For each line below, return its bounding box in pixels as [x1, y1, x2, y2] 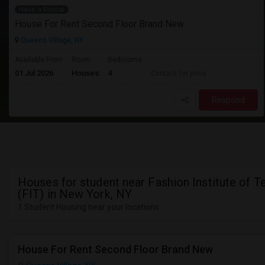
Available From [15, 56, 63, 64]
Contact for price [151, 69, 206, 77]
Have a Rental [19, 5, 65, 14]
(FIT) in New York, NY [18, 187, 132, 201]
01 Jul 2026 [15, 69, 53, 77]
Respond [212, 95, 245, 105]
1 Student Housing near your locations [18, 202, 159, 212]
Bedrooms [108, 56, 142, 64]
